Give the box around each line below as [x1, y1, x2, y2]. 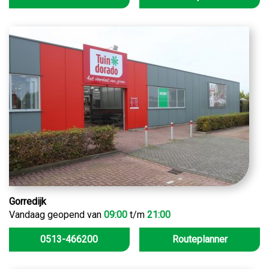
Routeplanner [172, 234, 228, 246]
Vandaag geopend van [9, 209, 104, 221]
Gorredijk [9, 196, 46, 208]
